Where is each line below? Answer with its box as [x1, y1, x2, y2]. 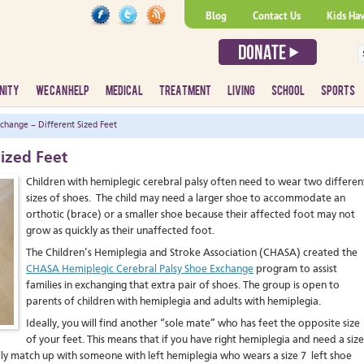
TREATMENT [159, 83, 211, 99]
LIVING [227, 83, 255, 99]
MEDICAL [106, 83, 143, 99]
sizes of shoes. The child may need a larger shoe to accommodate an [26, 193, 345, 204]
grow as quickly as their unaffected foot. [26, 226, 214, 236]
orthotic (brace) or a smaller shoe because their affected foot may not [26, 210, 355, 220]
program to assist [253, 264, 337, 275]
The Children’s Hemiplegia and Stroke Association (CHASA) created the [26, 248, 357, 258]
